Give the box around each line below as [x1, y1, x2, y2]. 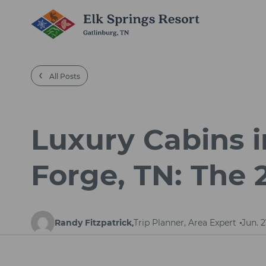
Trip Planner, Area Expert [134, 217, 236, 228]
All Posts [47, 72, 80, 81]
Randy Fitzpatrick [55, 217, 132, 228]
